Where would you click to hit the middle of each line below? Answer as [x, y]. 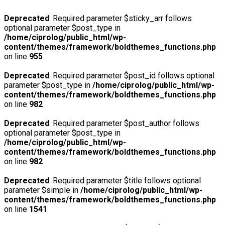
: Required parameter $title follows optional [125, 181]
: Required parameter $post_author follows [124, 123]
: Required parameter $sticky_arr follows [121, 18]
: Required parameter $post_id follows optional [132, 76]
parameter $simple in [42, 190]
